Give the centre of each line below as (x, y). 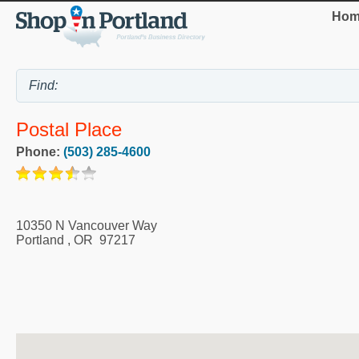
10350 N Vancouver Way (87, 225)
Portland (40, 240)
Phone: (40, 151)
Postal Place (69, 129)
